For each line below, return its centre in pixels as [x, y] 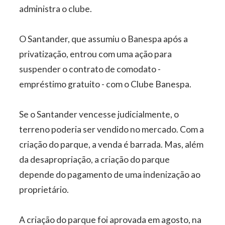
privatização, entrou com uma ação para [96, 54]
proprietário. [44, 189]
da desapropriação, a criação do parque [95, 159]
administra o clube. [56, 9]
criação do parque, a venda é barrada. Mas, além [111, 144]
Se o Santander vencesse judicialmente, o [99, 114]
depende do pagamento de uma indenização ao [110, 174]
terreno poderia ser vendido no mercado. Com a [112, 129]
